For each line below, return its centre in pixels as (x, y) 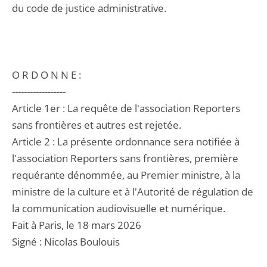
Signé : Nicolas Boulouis (66, 242)
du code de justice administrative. (89, 8)
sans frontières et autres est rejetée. (97, 125)
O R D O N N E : (46, 75)
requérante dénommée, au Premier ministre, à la (126, 175)
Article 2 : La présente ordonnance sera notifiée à (126, 142)
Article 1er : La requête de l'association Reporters (126, 108)
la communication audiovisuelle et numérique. (119, 208)
